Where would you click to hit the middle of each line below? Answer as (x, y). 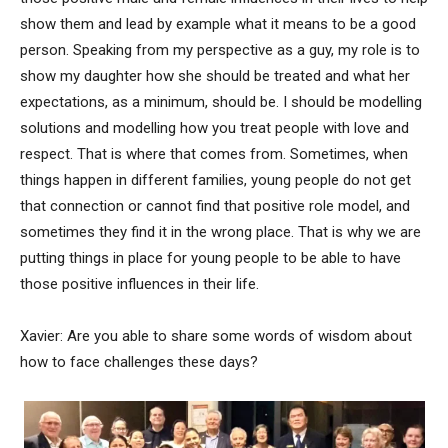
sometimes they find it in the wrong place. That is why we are (220, 231)
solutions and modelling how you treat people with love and (214, 127)
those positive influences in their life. (139, 283)
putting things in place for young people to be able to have (210, 257)
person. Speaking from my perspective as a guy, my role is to (220, 49)
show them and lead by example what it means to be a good (218, 23)
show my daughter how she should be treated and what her (215, 75)
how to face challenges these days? (139, 361)
